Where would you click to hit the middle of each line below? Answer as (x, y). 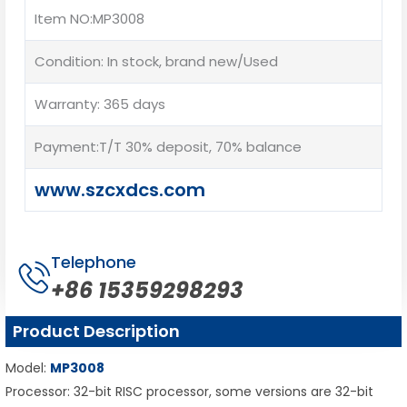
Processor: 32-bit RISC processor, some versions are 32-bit (189, 392)
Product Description (96, 332)
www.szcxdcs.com (120, 189)
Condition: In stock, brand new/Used (156, 61)
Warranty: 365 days (100, 104)
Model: (28, 368)
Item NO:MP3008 (89, 18)
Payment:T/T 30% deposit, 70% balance (168, 146)
